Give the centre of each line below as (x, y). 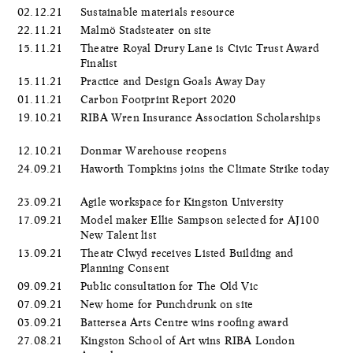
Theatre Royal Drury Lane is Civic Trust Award (200, 48)
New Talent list (120, 234)
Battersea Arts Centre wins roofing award (186, 322)
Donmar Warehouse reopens (155, 150)
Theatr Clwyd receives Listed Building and (187, 253)
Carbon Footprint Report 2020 (160, 99)
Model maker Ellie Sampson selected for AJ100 (200, 219)
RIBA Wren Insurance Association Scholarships (201, 117)
